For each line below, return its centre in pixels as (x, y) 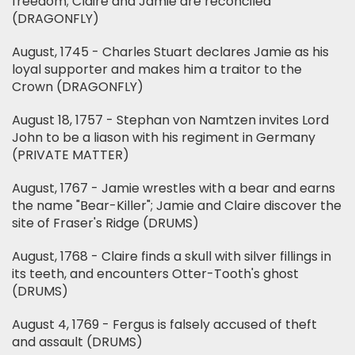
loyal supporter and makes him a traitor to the (157, 69)
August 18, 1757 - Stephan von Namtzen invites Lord (170, 120)
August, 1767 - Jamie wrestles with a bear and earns (174, 188)
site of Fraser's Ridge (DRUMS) (105, 223)
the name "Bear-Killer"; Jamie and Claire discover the (177, 206)
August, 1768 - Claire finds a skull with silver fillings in (172, 256)
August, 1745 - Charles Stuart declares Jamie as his (170, 52)
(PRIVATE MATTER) (71, 155)
